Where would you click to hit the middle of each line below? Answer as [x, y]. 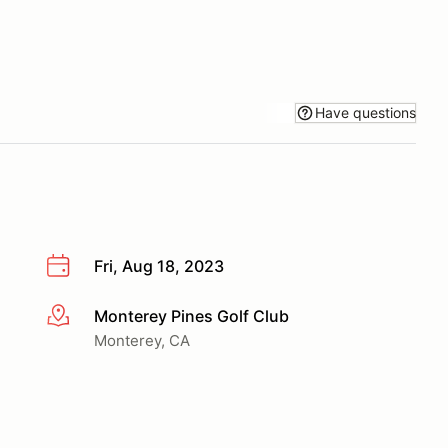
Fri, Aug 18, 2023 [159, 266]
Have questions [365, 112]
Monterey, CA [142, 340]
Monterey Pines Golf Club [191, 315]
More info [81, 316]
